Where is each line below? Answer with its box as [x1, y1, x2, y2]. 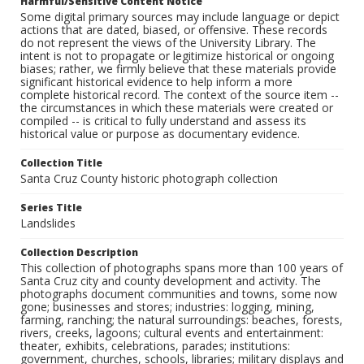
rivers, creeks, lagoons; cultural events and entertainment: [20, 325, 323, 341]
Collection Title [20, 156, 102, 171]
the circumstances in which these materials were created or [20, 100, 333, 116]
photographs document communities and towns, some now [20, 286, 337, 302]
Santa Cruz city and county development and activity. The [20, 273, 321, 289]
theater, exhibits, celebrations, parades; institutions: [20, 338, 290, 354]
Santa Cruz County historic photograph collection [20, 171, 278, 187]
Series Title [20, 201, 82, 215]
